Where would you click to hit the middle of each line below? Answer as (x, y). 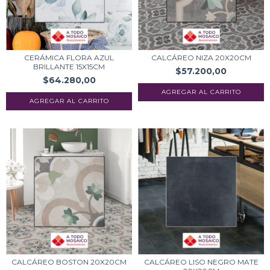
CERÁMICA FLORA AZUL (69, 58)
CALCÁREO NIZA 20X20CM (201, 58)
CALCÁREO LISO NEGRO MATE (201, 262)
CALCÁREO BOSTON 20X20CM (69, 262)
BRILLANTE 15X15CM (69, 67)
